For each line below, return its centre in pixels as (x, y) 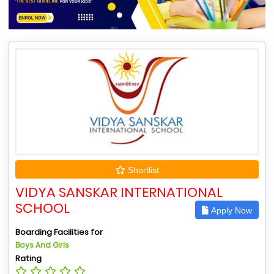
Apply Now (230, 211)
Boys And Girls (42, 245)
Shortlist (142, 170)
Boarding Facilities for (59, 232)
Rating (28, 259)
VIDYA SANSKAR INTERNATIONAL (119, 193)
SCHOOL (43, 209)
